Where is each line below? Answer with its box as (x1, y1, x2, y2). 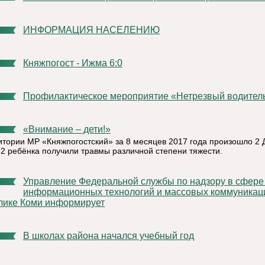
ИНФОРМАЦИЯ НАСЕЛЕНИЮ (30, 25, 160, 35)
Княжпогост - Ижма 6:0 (28, 58, 122, 68)
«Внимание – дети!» (35, 124, 111, 134)
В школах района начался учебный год (30, 231, 194, 241)
